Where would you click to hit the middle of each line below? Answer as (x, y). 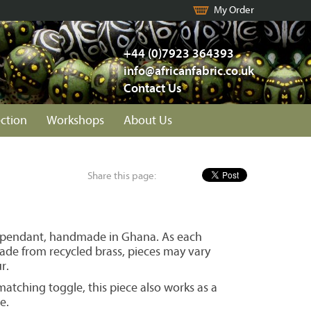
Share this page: (123, 176)
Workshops (75, 120)
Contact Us (153, 89)
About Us (148, 120)
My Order (234, 10)
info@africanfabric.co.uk (189, 71)
